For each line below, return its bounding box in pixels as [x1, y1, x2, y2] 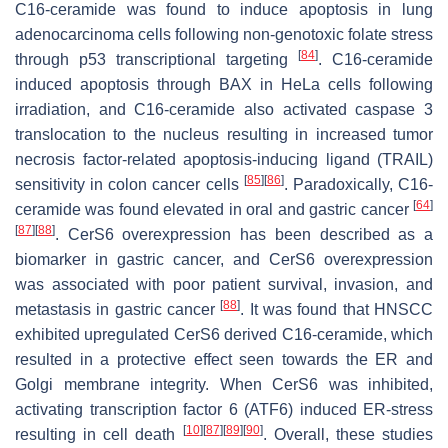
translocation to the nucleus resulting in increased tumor [15, 126, 433, 144]
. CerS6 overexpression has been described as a [55, 226, 433, 244]
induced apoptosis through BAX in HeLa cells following [15, 76, 433, 94]
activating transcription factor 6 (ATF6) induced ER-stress [15, 401, 433, 419]
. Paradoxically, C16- [283, 176, 434, 194]
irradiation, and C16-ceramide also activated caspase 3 [15, 101, 433, 119]
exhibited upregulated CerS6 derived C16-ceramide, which [15, 326, 433, 344]
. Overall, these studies [262, 426, 434, 444]
